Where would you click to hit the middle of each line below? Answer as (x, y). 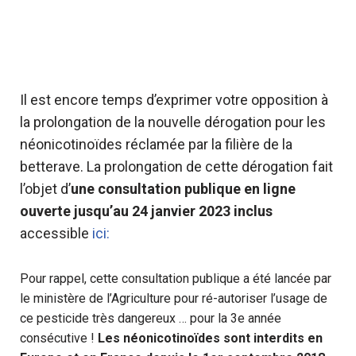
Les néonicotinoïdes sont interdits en (210, 338)
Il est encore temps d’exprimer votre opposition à (174, 100)
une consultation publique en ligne (183, 189)
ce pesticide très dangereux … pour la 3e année (151, 318)
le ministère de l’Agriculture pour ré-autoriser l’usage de (174, 298)
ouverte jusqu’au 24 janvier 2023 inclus (146, 211)
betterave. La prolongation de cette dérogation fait (176, 166)
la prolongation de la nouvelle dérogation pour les (173, 122)
